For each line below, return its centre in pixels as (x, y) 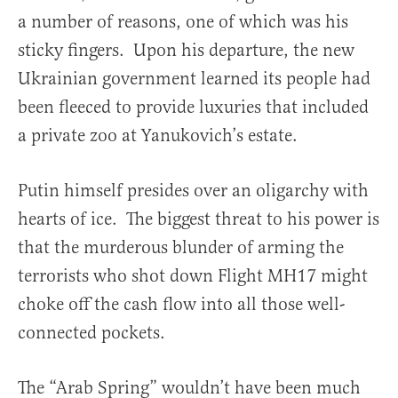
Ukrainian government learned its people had (194, 78)
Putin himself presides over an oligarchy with (193, 190)
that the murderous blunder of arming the (181, 247)
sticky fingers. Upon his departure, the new (186, 50)
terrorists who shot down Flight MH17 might (193, 275)
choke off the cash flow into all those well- (181, 304)
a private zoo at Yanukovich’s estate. (158, 135)
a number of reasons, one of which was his (183, 21)
